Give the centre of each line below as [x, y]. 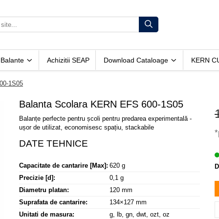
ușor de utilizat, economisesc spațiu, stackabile [87, 127]
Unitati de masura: [47, 214]
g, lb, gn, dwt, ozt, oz [140, 214]
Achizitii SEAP [68, 60]
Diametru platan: [44, 190]
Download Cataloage [137, 60]
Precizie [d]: [37, 177]
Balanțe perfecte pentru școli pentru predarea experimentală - [105, 118]
